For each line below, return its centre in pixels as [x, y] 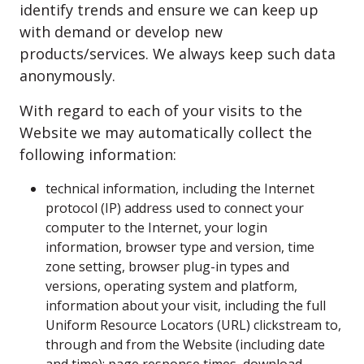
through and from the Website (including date [185, 344]
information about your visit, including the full [186, 305]
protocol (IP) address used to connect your [175, 208]
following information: [98, 154]
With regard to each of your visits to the [161, 110]
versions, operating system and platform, [171, 286]
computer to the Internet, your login [156, 227]
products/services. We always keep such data [178, 54]
